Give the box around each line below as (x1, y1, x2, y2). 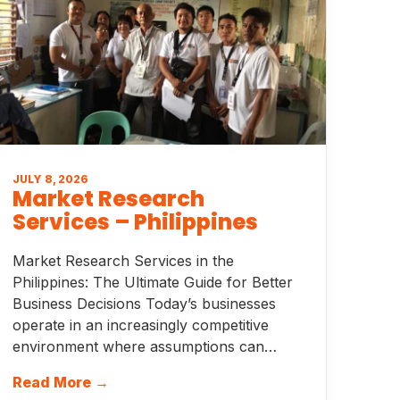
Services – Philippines (12, 207, 258, 237)
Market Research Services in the (12, 252, 234, 270)
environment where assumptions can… (12, 337, 277, 355)
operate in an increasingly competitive (12, 316, 269, 334)
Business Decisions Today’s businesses (12, 295, 276, 312)
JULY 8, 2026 (12, 172, 88, 186)
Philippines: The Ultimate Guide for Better (12, 273, 293, 291)
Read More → (12, 373, 109, 391)
